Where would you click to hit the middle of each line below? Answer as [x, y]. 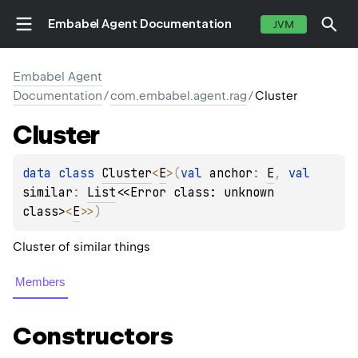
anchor [231, 174]
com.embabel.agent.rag [179, 96]
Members [40, 282]
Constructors [93, 336]
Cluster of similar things [82, 247]
